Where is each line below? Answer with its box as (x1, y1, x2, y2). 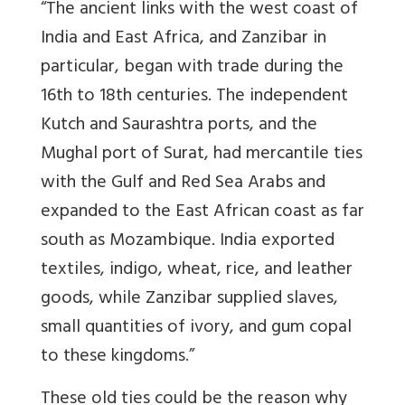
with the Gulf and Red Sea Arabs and (41, 167, 325, 202)
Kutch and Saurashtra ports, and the (41, 109, 317, 144)
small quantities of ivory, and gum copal (41, 312, 352, 346)
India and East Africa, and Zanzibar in (41, 23, 326, 57)
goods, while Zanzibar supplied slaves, (41, 283, 338, 317)
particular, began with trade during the (41, 52, 344, 86)
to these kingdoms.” (41, 341, 194, 375)
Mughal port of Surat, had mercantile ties (41, 138, 363, 173)
